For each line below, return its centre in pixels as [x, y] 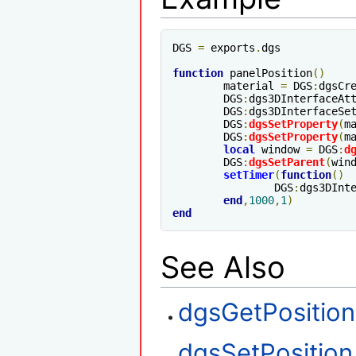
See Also [223, 267]
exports [230, 48]
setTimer [249, 175]
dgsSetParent [287, 163]
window [281, 150]
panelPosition [268, 74]
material [252, 86]
